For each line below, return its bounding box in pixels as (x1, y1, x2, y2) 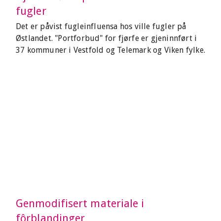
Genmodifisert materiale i (16, 197, 145, 210)
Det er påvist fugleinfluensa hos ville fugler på (16, 22, 186, 31)
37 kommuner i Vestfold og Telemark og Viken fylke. (16, 45, 206, 55)
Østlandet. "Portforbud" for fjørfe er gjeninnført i (16, 34, 197, 43)
